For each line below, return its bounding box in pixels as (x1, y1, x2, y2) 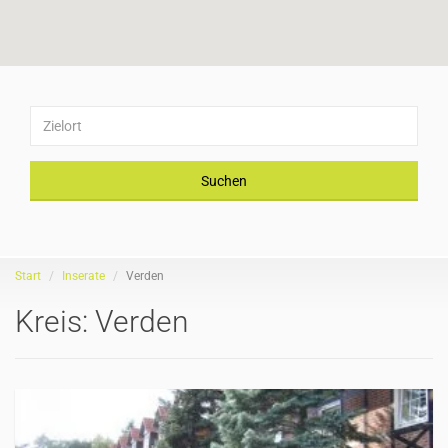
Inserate (62, 269, 105, 283)
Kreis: (15, 304, 95, 339)
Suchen (201, 172, 247, 189)
